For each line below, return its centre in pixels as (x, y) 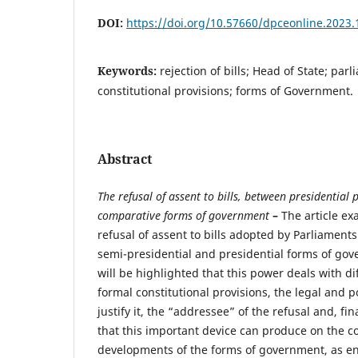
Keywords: (129, 70)
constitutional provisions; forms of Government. (225, 90)
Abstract (125, 159)
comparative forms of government (183, 215)
